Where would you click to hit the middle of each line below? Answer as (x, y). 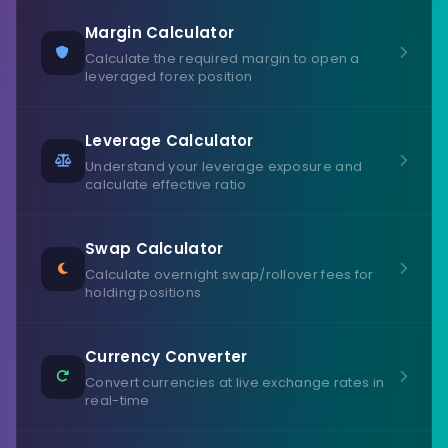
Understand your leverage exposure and (224, 166)
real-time (117, 400)
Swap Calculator (154, 248)
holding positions (143, 292)
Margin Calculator (160, 32)
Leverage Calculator (169, 140)
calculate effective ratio (166, 184)
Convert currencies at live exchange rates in (235, 382)
